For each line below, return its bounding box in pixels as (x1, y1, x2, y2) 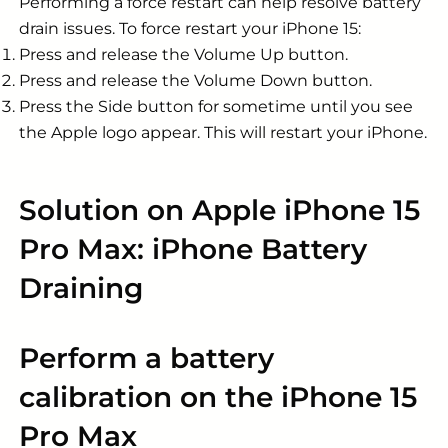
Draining (19, 271, 143, 306)
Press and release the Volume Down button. (19, 71, 372, 91)
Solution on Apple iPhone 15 (19, 193, 420, 228)
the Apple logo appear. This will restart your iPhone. (19, 123, 427, 143)
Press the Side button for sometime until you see (19, 97, 413, 117)
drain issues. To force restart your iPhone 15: (19, 19, 361, 39)
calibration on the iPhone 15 (19, 380, 417, 415)
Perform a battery (19, 341, 274, 376)
